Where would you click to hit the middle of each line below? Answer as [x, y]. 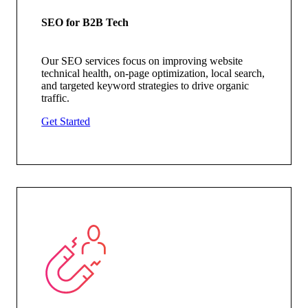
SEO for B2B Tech [85, 23]
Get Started [66, 121]
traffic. [57, 98]
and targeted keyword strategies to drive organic [145, 85]
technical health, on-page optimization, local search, [153, 73]
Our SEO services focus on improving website [142, 60]
